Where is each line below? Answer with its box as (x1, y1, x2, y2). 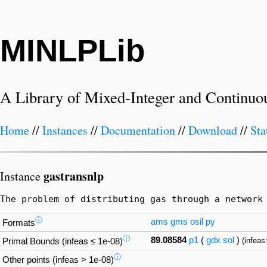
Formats (2, 218, 35, 228)
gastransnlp (44, 167, 104, 185)
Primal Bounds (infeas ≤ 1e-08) (2, 237, 123, 247)
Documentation (101, 122, 175, 139)
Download (188, 122, 237, 139)
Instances (42, 122, 88, 139)
